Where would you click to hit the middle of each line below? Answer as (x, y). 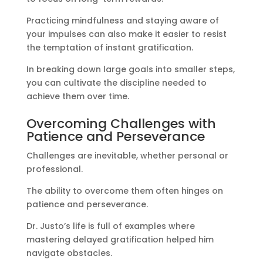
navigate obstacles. (69, 253)
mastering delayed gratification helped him (120, 240)
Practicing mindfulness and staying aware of (122, 21)
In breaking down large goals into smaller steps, (130, 70)
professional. (54, 169)
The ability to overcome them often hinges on (124, 191)
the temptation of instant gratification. (109, 48)
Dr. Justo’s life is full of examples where (110, 226)
